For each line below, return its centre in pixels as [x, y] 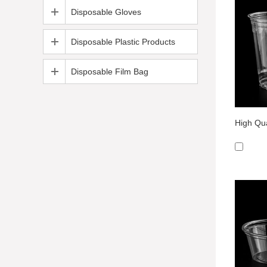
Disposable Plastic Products [123, 42]
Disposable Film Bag [110, 72]
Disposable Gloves [106, 12]
